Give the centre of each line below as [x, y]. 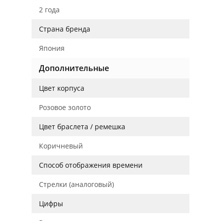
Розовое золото [65, 107]
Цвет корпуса [62, 88]
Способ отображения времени [91, 165]
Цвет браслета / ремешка [82, 127]
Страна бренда [65, 29]
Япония [52, 48]
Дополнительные [74, 68]
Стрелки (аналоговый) [76, 184]
